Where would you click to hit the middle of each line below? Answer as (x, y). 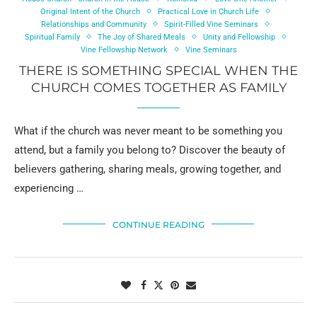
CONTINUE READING (158, 224)
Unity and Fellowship (239, 37)
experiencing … (49, 188)
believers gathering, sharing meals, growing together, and (148, 169)
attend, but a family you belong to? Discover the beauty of (150, 150)
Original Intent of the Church (90, 11)
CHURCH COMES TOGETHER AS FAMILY (158, 87)
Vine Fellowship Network (124, 50)
